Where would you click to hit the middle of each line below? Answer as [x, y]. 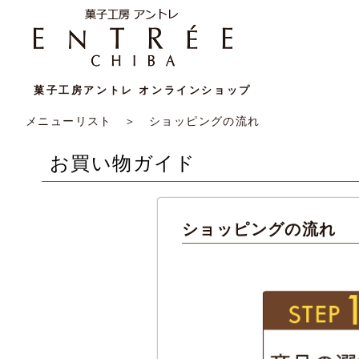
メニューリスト [69, 120]
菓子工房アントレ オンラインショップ [143, 89]
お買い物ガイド [123, 163]
